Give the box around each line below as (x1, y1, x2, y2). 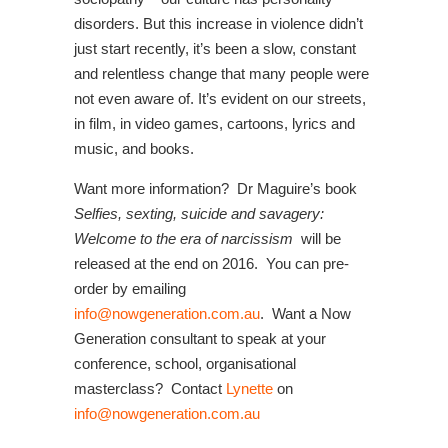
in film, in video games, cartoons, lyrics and (74, 115, 355, 133)
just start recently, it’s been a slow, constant (74, 40, 356, 58)
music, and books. (74, 140, 194, 158)
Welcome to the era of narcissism (74, 230, 301, 248)
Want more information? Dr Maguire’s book (74, 180, 357, 198)
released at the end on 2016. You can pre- (74, 255, 349, 273)
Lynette (226, 380, 277, 398)
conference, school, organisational (74, 355, 296, 373)
